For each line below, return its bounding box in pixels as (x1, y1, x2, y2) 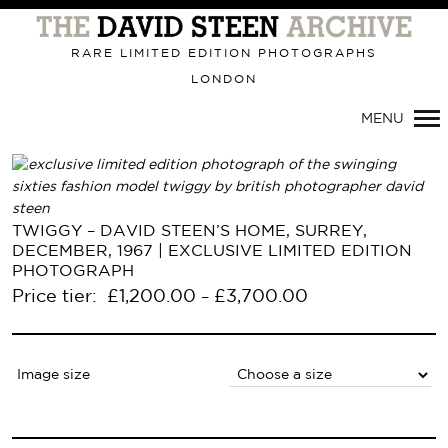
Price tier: (12, 289, 102, 305)
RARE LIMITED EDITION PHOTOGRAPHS (71, 48, 377, 59)
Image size (17, 369, 91, 381)
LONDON (191, 74, 257, 85)
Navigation (97, 35, 205, 53)
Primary (97, 5, 174, 23)
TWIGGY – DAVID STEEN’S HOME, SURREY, (12, 224, 367, 239)
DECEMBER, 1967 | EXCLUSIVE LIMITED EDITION (12, 244, 412, 259)
